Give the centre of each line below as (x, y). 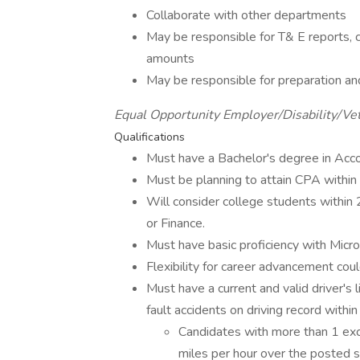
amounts (170, 59)
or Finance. (176, 223)
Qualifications (149, 137)
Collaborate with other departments (246, 15)
